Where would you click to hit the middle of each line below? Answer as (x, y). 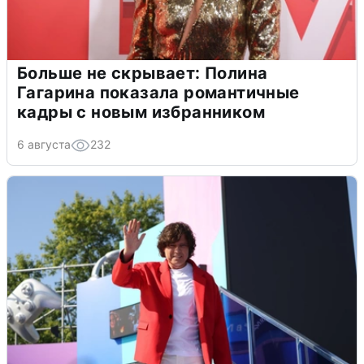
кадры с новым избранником (141, 113)
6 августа (44, 145)
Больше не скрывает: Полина (143, 74)
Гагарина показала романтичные (158, 93)
